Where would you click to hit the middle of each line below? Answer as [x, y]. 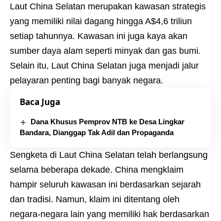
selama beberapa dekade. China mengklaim [97, 169]
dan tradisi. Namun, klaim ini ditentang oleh [95, 199]
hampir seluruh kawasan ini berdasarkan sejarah [105, 184]
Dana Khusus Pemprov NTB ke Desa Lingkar [108, 121]
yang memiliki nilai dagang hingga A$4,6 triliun [101, 21]
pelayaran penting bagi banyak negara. [87, 80]
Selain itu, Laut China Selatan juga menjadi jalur [104, 65]
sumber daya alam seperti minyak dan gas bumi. [105, 51]
